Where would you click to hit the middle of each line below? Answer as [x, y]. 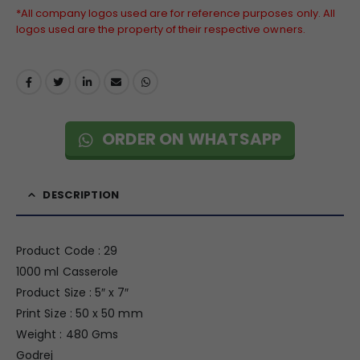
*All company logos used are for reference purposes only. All [176, 13]
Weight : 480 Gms [67, 335]
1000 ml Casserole [67, 272]
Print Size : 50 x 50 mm [80, 314]
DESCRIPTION [81, 195]
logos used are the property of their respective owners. [161, 29]
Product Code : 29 [67, 251]
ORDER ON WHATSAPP [190, 139]
